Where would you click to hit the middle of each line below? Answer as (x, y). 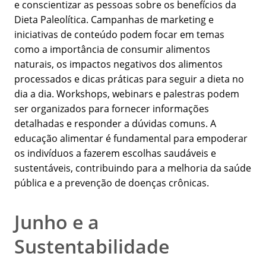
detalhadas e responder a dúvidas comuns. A (115, 124)
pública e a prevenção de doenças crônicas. (112, 183)
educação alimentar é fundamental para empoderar (131, 139)
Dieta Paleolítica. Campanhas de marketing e (114, 20)
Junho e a (57, 222)
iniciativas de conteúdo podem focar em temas (119, 35)
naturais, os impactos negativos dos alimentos (118, 64)
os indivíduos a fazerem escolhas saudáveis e (115, 153)
